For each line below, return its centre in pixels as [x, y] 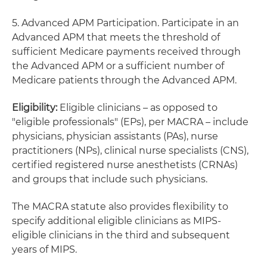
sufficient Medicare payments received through [126, 52]
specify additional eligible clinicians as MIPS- [117, 221]
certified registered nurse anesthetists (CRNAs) [125, 165]
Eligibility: [36, 108]
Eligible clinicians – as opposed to [139, 108]
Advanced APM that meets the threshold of [116, 37]
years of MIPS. [44, 249]
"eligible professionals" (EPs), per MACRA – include [130, 122]
